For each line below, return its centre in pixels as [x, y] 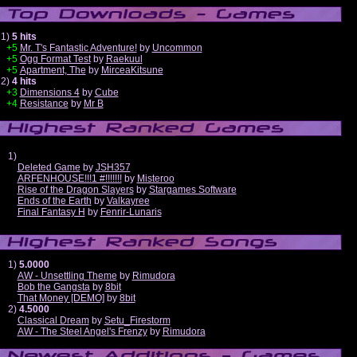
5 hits [24, 37]
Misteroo [155, 178]
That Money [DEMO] [61, 298]
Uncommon [177, 48]
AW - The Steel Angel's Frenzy [82, 331]
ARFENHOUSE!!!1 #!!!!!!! [69, 178]
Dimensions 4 [49, 92]
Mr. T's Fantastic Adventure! [78, 48]
